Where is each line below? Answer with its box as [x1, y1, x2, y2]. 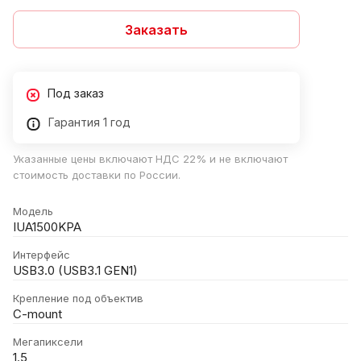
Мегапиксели [13, 335, 83, 349]
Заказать [125, 21, 188, 38]
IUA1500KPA [13, 220, 81, 235]
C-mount [13, 307, 62, 322]
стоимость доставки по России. [13, 168, 180, 182]
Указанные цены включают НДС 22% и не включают [13, 152, 288, 166]
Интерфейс [13, 248, 70, 262]
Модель [13, 205, 53, 218]
